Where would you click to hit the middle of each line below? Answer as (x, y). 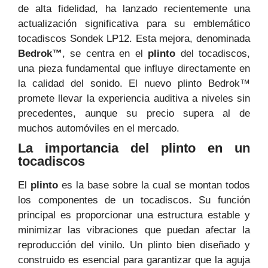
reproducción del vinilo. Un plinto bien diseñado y (134, 245)
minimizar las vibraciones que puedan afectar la (134, 230)
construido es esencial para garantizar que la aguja (134, 260)
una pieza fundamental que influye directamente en (134, 69)
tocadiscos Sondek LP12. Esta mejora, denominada (134, 39)
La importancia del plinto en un (134, 148)
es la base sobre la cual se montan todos (154, 185)
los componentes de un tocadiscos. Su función (134, 200)
